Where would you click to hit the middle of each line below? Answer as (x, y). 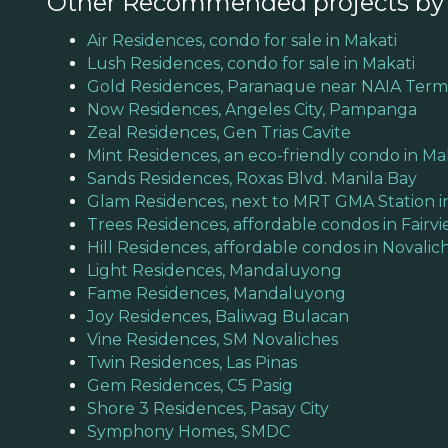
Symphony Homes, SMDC (188, 431)
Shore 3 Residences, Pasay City (208, 408)
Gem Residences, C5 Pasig (190, 385)
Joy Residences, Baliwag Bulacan (218, 316)
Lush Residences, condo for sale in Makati (251, 63)
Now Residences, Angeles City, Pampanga (252, 109)
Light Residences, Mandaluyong (214, 270)
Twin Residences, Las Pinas (192, 362)
